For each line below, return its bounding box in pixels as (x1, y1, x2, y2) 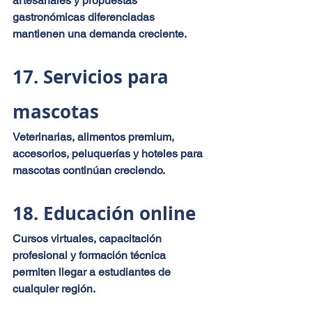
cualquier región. (13, 281, 95, 295)
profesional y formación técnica (13, 248, 169, 262)
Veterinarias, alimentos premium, (13, 130, 177, 143)
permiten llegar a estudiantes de (13, 265, 173, 279)
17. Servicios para (13, 63, 173, 89)
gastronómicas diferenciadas (13, 10, 157, 24)
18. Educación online (13, 200, 196, 226)
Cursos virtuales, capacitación (13, 231, 164, 245)
